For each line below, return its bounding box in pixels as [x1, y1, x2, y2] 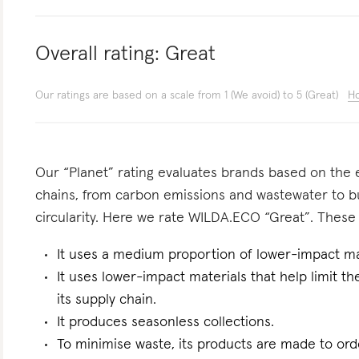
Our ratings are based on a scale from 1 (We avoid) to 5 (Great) [35, 90, 339, 101]
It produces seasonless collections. [57, 315, 275, 329]
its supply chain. [57, 292, 157, 307]
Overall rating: [35, 44, 160, 65]
